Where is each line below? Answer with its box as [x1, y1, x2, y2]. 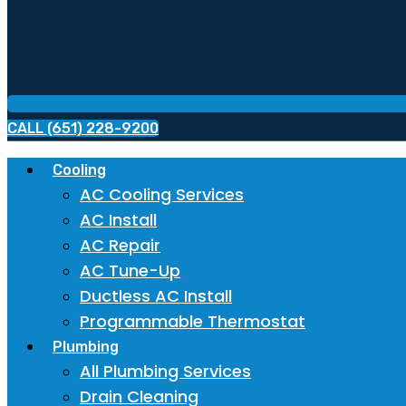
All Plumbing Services [80, 359, 251, 382]
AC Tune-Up [80, 258, 180, 282]
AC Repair [80, 233, 160, 256]
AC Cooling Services [80, 182, 244, 206]
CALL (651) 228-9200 [7, 119, 159, 137]
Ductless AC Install [80, 284, 232, 307]
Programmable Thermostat [80, 309, 305, 333]
